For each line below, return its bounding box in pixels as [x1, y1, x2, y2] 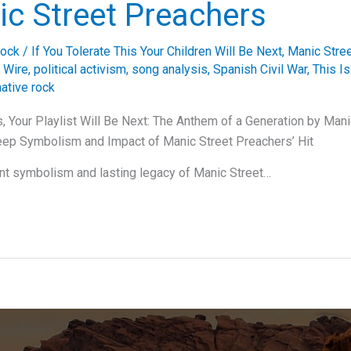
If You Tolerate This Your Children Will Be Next [31, 44, 282, 59]
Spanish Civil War [213, 62, 307, 77]
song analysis [132, 62, 208, 77]
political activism [34, 62, 126, 77]
